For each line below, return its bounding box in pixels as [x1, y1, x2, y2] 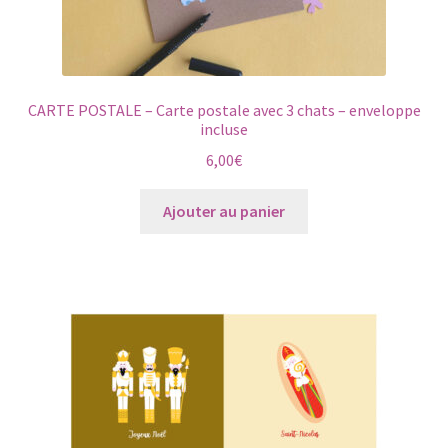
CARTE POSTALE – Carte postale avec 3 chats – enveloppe [27, 100, 421, 121]
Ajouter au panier [163, 200, 285, 221]
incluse [200, 119, 248, 140]
